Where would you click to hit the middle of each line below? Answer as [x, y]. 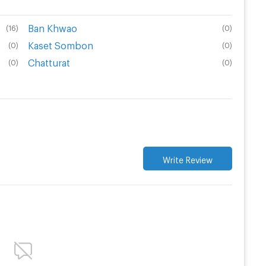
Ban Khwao [52, 27]
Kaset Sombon [60, 44]
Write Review [188, 159]
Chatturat [49, 61]
